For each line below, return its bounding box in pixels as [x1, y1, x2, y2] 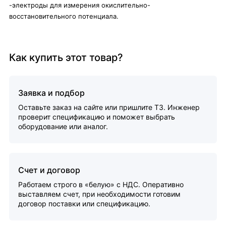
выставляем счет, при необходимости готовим [18, 190, 181, 199]
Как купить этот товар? [9, 51, 123, 64]
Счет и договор [18, 165, 80, 176]
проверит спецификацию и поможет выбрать [18, 112, 175, 122]
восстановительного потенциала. [9, 12, 119, 21]
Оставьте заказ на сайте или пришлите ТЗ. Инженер [18, 103, 200, 112]
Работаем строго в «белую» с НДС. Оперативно [18, 180, 184, 189]
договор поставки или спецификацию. [18, 199, 150, 208]
